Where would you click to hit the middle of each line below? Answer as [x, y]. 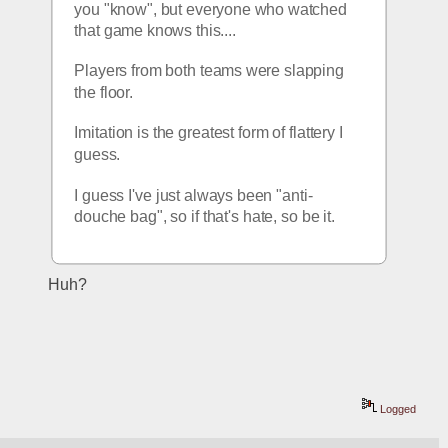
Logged [397, 409]
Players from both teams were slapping [209, 71]
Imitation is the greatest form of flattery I [209, 133]
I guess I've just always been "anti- [193, 195]
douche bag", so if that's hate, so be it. [207, 216]
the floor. [104, 93]
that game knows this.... [157, 31]
